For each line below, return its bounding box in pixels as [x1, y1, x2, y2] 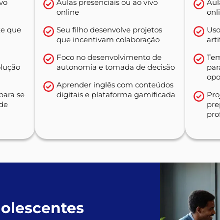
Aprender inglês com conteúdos [56, 80, 173, 89]
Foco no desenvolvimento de [56, 52, 162, 62]
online [56, 7, 79, 17]
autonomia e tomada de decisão [56, 62, 175, 72]
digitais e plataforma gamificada [56, 89, 175, 99]
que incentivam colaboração [56, 34, 160, 44]
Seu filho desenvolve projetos [56, 25, 162, 34]
